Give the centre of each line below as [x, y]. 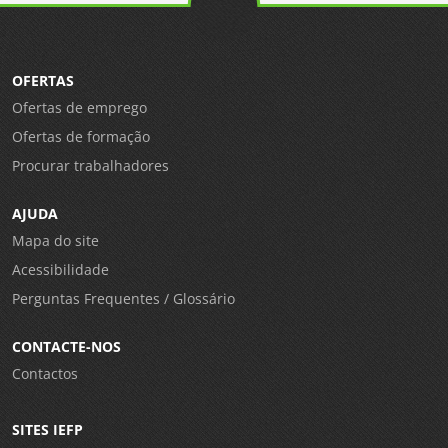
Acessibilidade [60, 269]
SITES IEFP [47, 429]
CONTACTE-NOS [66, 346]
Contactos [45, 373]
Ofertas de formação [81, 136]
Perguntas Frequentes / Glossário [123, 298]
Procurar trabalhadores [90, 165]
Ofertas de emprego [79, 107]
